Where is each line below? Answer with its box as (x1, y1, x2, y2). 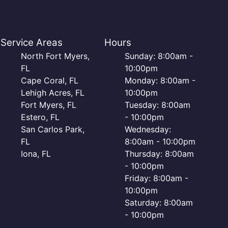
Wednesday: (124, 124, 171, 134)
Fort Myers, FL (21, 100, 77, 110)
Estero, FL (21, 112, 60, 122)
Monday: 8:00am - (124, 75, 195, 85)
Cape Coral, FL (21, 75, 79, 85)
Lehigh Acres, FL (21, 88, 85, 98)
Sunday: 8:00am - (124, 51, 193, 61)
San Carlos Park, (21, 124, 85, 134)
